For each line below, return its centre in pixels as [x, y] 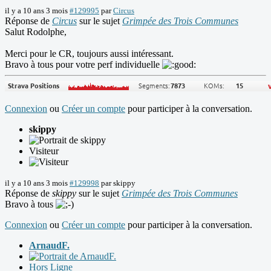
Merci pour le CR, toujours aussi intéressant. [89, 54]
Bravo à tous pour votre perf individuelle [83, 65]
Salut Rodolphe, [36, 32]
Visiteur [44, 151]
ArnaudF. [49, 246]
